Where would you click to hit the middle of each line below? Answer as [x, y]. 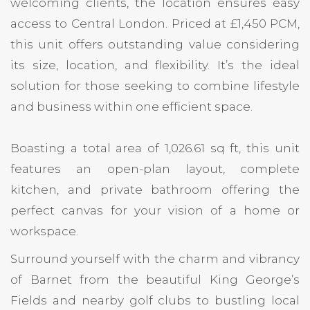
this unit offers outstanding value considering [155, 44]
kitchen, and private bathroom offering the [155, 189]
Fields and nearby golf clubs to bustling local [155, 300]
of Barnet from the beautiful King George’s [155, 279]
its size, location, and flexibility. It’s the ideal [155, 65]
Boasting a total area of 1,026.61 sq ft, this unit [155, 148]
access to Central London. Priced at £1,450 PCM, [155, 23]
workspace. [44, 231]
